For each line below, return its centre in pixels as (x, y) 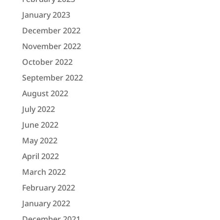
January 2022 (46, 204)
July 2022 (38, 109)
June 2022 (40, 125)
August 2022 (45, 94)
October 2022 (47, 62)
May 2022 (40, 141)
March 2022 (44, 172)
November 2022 (51, 46)
